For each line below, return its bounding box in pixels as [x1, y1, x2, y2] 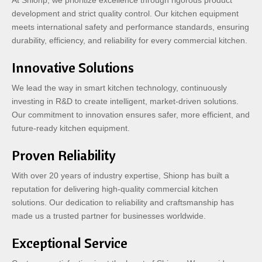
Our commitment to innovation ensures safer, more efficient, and [12, 110, 250, 119]
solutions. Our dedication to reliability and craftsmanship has [12, 198, 234, 207]
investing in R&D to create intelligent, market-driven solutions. [12, 96, 239, 106]
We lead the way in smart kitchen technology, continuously [12, 83, 227, 92]
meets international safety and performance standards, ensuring [12, 22, 249, 32]
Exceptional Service [12, 234, 127, 251]
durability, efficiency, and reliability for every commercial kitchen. [12, 36, 247, 45]
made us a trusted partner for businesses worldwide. [12, 211, 206, 220]
